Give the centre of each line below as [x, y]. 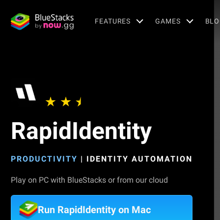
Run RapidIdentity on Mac [94, 210]
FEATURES [113, 21]
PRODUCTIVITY [44, 159]
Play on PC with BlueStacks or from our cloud [89, 180]
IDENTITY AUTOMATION [139, 159]
